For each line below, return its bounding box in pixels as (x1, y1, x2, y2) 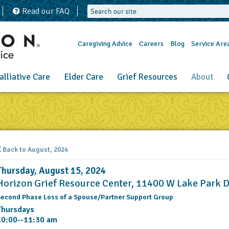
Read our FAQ (19, 6, 70, 16)
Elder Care (63, 72, 103, 82)
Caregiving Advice (77, 39, 132, 48)
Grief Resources (117, 72, 177, 82)
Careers (139, 39, 164, 48)
